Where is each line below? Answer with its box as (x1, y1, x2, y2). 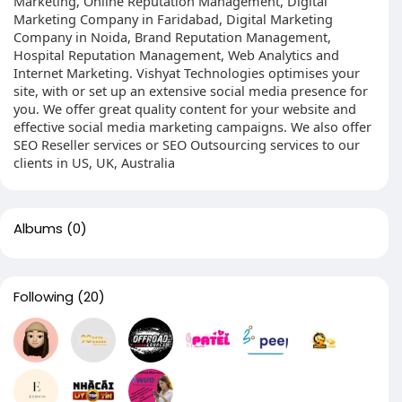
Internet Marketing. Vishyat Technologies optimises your (13, 64, 360, 82)
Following (13, 287, 74, 306)
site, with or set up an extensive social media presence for (13, 82, 368, 100)
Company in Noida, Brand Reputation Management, (13, 28, 331, 46)
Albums (13, 219, 63, 238)
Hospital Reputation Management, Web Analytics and (13, 46, 339, 64)
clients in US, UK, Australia (13, 153, 175, 171)
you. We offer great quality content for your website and (13, 100, 356, 118)
